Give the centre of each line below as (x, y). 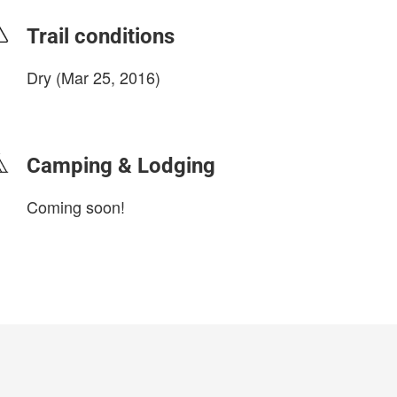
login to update (68, 105)
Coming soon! (76, 206)
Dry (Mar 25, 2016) (93, 77)
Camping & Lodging (121, 166)
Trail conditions (101, 36)
